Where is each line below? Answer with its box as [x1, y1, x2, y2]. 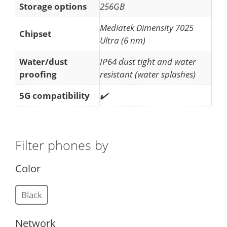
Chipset [19, 27, 51, 40]
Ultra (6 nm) [100, 34, 145, 46]
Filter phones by [15, 136, 108, 154]
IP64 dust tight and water [100, 55, 196, 67]
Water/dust [19, 55, 67, 67]
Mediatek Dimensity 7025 [100, 21, 194, 33]
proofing [19, 68, 57, 80]
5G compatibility [19, 89, 90, 101]
